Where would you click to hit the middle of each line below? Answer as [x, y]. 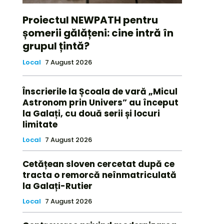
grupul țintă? [56, 46]
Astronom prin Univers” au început [100, 103]
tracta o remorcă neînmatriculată [99, 175]
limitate [40, 125]
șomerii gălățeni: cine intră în [98, 33]
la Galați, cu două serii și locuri [91, 114]
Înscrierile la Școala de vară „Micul [100, 92]
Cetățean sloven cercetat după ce [98, 164]
